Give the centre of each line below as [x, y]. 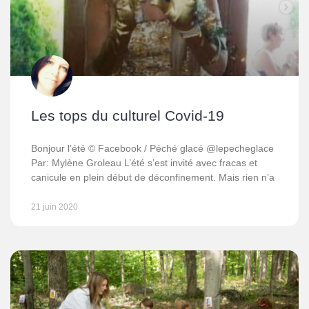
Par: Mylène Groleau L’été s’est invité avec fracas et [144, 163]
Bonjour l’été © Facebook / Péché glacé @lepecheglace [152, 148]
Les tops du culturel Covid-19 [128, 116]
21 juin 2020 [54, 207]
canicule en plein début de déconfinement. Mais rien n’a [153, 177]
